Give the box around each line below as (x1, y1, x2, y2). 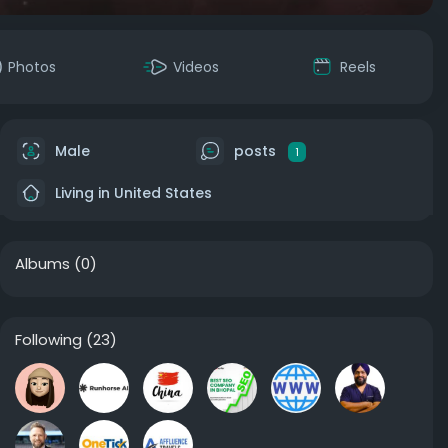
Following (15, 329, 82, 350)
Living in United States (51, 182, 212, 203)
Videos (173, 57, 219, 77)
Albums (15, 253, 70, 274)
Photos (8, 57, 56, 77)
